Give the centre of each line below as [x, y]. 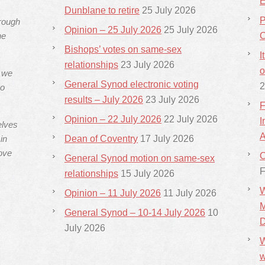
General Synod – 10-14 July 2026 [135, 213]
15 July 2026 [148, 174]
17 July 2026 [167, 139]
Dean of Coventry [101, 139]
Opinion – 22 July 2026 [113, 119]
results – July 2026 [104, 100]
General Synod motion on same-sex [140, 158]
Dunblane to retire [102, 10]
